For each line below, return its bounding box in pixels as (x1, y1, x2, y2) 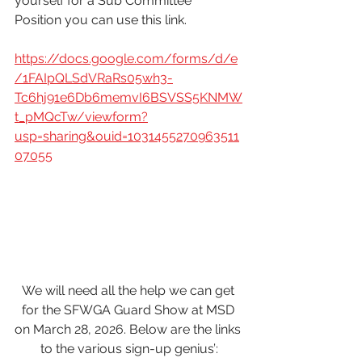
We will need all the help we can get (21, 283, 238, 299)
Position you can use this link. (15, 11, 187, 27)
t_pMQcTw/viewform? (15, 108, 148, 124)
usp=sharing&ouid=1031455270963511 (15, 128, 239, 144)
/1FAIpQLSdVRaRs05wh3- (15, 69, 173, 86)
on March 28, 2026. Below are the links (15, 322, 244, 338)
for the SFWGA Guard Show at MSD (21, 302, 238, 318)
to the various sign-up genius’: (40, 341, 218, 357)
